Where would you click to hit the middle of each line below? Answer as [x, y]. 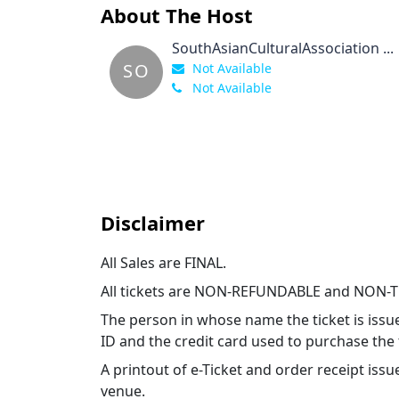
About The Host [177, 15]
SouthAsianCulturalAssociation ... [283, 48]
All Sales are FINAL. [164, 263]
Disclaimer [153, 223]
